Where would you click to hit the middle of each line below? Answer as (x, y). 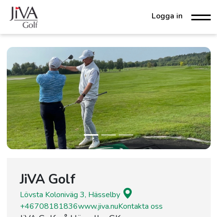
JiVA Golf (47, 179)
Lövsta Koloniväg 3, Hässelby (71, 194)
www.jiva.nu (98, 206)
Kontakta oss (140, 206)
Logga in (167, 16)
